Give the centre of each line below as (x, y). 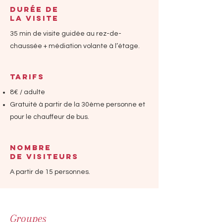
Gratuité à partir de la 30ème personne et (78, 105)
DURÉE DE (34, 9)
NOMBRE (30, 147)
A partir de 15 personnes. (50, 172)
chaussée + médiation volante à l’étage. (75, 46)
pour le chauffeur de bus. (50, 117)
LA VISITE (34, 18)
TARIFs (27, 77)
